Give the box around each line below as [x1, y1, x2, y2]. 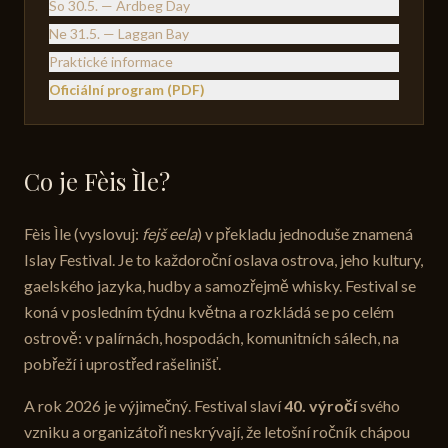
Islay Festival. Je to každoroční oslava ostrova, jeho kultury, [24, 250, 423, 270]
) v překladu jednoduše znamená [197, 224, 413, 244]
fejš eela [142, 224, 197, 244]
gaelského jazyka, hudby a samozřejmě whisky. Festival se [24, 276, 416, 296]
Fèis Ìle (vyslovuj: [24, 224, 142, 244]
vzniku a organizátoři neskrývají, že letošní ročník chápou [24, 422, 410, 442]
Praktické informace [49, 53, 173, 71]
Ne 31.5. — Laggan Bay [49, 25, 189, 43]
